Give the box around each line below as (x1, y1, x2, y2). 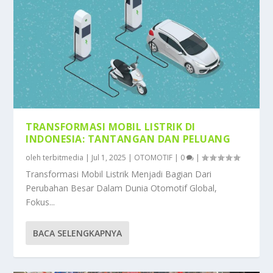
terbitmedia (43, 152, 84, 163)
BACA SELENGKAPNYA (33, 227, 122, 239)
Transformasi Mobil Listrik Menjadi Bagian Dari (26, 168, 212, 180)
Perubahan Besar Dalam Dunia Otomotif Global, (26, 182, 218, 194)
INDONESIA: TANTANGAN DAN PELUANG (26, 132, 231, 146)
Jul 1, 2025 (91, 152, 127, 163)
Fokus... (26, 196, 55, 208)
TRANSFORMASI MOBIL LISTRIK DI (26, 119, 196, 133)
